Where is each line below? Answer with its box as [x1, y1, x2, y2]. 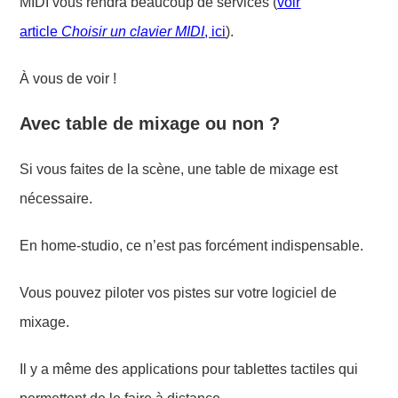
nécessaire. [20, 190, 93, 206]
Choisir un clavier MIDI [61, 23, 205, 39]
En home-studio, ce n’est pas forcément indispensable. [20, 237, 364, 253]
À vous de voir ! [20, 70, 117, 86]
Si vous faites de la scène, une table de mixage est [20, 161, 338, 177]
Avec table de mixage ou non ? [20, 113, 281, 133]
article [20, 23, 62, 39]
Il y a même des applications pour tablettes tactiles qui [20, 361, 359, 377]
